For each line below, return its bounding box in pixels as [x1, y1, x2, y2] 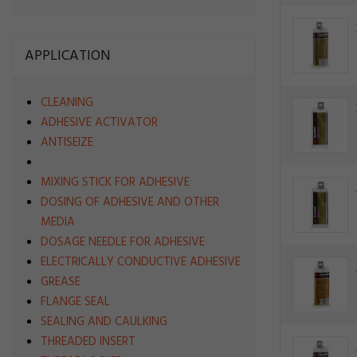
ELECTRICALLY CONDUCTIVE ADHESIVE [41, 253, 241, 272]
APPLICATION [25, 45, 111, 68]
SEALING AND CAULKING [41, 312, 167, 331]
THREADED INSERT [41, 332, 135, 351]
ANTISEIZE [41, 133, 93, 152]
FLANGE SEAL [41, 292, 110, 312]
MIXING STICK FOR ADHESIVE [41, 173, 190, 192]
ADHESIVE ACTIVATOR [41, 113, 158, 132]
